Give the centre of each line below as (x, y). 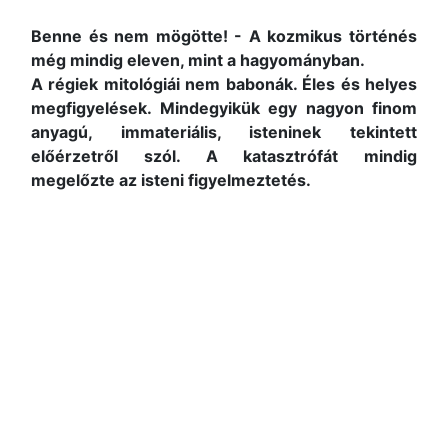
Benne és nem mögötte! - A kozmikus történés (224, 36)
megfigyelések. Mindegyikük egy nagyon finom (224, 108)
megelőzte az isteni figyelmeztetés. (171, 180)
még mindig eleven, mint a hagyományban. (198, 60)
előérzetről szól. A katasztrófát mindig (224, 156)
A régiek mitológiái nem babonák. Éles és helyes (224, 84)
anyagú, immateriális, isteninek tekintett (224, 132)
